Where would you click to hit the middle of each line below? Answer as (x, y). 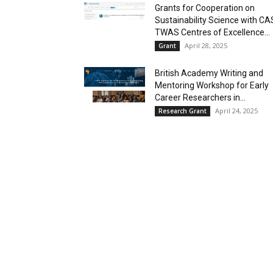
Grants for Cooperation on (205, 8)
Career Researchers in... (200, 97)
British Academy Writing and (209, 73)
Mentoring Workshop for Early (212, 85)
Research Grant (183, 111)
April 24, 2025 (236, 110)
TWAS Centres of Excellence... (212, 32)
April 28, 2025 (206, 45)
